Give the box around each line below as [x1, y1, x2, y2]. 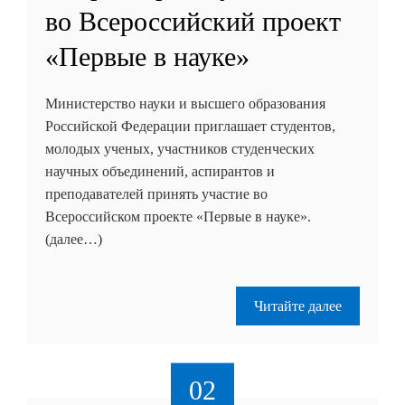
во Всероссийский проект [45, 5, 341, 36]
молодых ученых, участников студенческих [45, 140, 315, 156]
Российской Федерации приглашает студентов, [45, 118, 335, 134]
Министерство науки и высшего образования [45, 95, 325, 111]
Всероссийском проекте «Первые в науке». [45, 208, 311, 224]
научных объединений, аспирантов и [45, 163, 275, 179]
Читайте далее [254, 297, 342, 314]
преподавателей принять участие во [45, 185, 268, 202]
